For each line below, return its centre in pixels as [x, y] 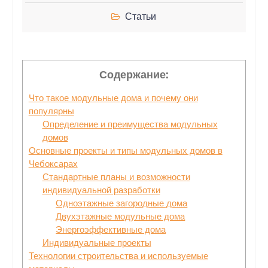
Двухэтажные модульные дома [121, 216]
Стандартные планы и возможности [116, 176]
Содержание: [134, 74]
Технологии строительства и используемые [118, 255]
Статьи [141, 16]
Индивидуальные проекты [97, 242]
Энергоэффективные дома [111, 229]
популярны [51, 111]
